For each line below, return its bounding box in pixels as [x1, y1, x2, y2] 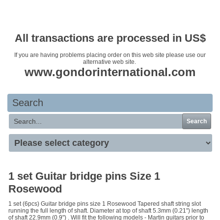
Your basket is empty [81, 12, 139, 19]
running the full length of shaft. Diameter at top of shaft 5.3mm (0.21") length [8, 207, 208, 214]
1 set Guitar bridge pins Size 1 [8, 170, 160, 182]
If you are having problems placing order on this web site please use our [14, 52, 206, 58]
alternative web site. [82, 58, 137, 65]
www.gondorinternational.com [25, 65, 195, 79]
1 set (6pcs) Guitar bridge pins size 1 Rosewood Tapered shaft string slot [8, 200, 201, 207]
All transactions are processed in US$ [14, 32, 206, 44]
